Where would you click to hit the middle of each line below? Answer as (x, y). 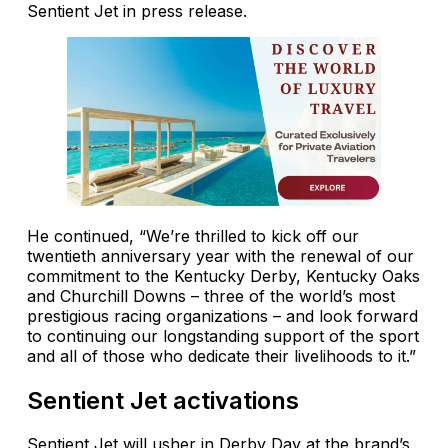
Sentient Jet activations (163, 400)
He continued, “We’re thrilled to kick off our (193, 235)
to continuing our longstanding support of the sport (223, 335)
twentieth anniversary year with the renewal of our (220, 255)
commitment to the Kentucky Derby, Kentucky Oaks (223, 275)
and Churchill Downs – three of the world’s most (211, 295)
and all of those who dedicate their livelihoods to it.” (221, 355)
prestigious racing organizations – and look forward (222, 315)
